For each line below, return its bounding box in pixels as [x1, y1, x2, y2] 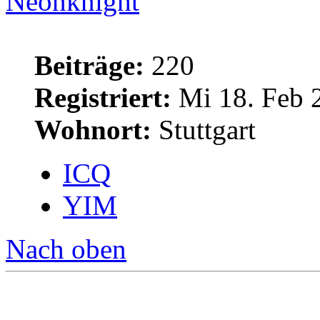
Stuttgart [151, 114, 256, 146]
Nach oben [6, 234, 126, 265]
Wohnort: [34, 114, 151, 146]
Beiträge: [34, 50, 144, 81]
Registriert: [34, 82, 171, 114]
